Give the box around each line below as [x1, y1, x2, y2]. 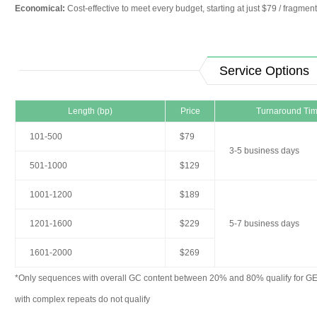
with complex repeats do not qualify [15, 294, 150, 304]
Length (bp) [68, 106, 113, 116]
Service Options [219, 64, 309, 78]
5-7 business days [229, 219, 299, 229]
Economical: [15, 4, 65, 13]
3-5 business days [229, 146, 299, 156]
